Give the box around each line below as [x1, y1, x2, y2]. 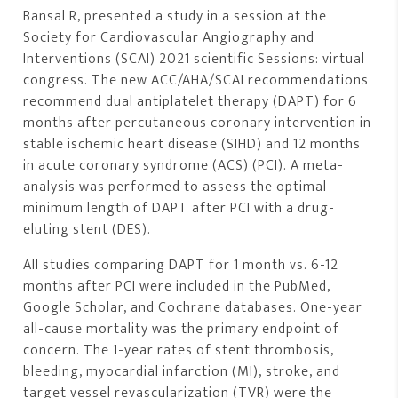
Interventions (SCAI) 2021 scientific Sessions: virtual [23, 47, 366, 72]
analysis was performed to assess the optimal [23, 175, 328, 200]
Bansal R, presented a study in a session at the [23, 4, 328, 29]
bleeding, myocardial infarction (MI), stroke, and [23, 360, 341, 385]
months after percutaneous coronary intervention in [23, 111, 372, 136]
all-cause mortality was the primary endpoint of [23, 317, 340, 342]
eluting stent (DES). [23, 218, 152, 243]
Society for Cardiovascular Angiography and [23, 26, 315, 51]
